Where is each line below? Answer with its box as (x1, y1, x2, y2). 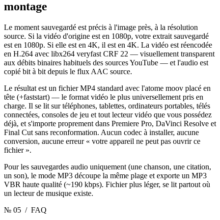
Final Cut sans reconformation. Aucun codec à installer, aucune (4, 128, 199, 137)
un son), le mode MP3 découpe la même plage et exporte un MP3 (4, 171, 207, 180)
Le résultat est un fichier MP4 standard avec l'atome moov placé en (4, 84, 211, 93)
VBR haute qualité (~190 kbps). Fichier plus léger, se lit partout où (4, 180, 210, 189)
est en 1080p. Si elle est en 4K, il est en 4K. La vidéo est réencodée (4, 41, 212, 50)
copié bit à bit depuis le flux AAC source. (4, 67, 132, 76)
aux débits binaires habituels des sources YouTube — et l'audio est (4, 58, 208, 67)
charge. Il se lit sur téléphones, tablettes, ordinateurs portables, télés (4, 102, 210, 110)
